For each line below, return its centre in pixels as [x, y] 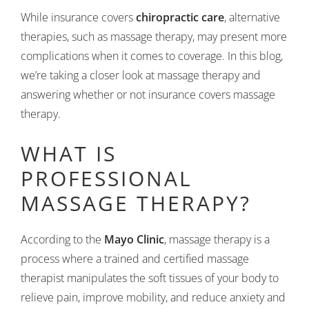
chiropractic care [180, 17]
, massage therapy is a [217, 239]
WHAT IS [69, 153]
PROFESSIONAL [107, 178]
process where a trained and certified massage [135, 259]
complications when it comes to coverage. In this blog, [152, 56]
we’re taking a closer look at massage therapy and [141, 75]
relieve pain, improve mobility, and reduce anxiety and [153, 297]
